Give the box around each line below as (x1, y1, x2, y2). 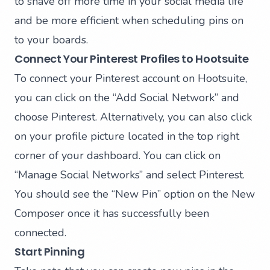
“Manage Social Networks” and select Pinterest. (14, 168, 245, 183)
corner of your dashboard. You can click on (14, 148, 221, 163)
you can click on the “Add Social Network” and (14, 90, 239, 105)
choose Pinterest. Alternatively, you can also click (14, 110, 252, 125)
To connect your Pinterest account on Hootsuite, (14, 71, 247, 86)
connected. (14, 225, 66, 240)
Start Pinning (14, 244, 85, 260)
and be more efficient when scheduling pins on (14, 13, 243, 28)
